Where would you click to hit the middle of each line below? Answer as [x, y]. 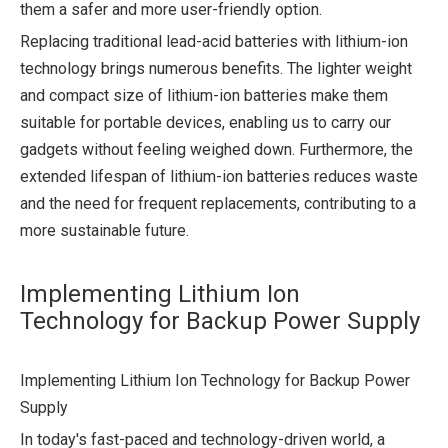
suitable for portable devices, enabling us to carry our [205, 122]
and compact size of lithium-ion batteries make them [204, 95]
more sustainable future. [104, 230]
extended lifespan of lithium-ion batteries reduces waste [219, 176]
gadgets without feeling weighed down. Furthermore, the [216, 149]
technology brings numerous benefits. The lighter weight [216, 68]
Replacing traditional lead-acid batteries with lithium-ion [214, 41]
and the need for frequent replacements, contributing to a [218, 203]
